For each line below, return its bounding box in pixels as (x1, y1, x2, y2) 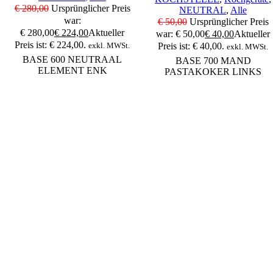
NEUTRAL (179, 5, 226, 16)
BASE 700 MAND (175, 55, 251, 66)
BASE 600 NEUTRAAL (23, 54, 122, 65)
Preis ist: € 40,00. (158, 41, 224, 52)
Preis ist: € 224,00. (15, 40, 86, 51)
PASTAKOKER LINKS (165, 66, 261, 77)
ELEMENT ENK (37, 65, 107, 76)
